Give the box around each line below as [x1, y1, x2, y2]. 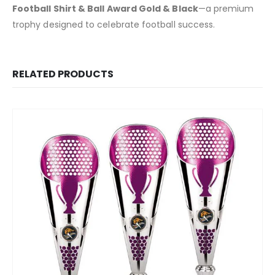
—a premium [198, 2, 254, 15]
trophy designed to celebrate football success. [12, 18, 215, 31]
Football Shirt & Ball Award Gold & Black [12, 2, 198, 15]
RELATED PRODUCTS [12, 66, 114, 81]
